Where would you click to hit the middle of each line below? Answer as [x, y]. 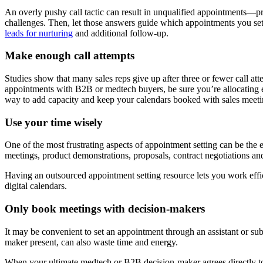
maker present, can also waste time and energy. [91, 242]
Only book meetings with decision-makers [105, 209]
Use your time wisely [54, 122]
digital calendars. [36, 186]
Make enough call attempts [70, 56]
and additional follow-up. [121, 33]
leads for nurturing [39, 33]
